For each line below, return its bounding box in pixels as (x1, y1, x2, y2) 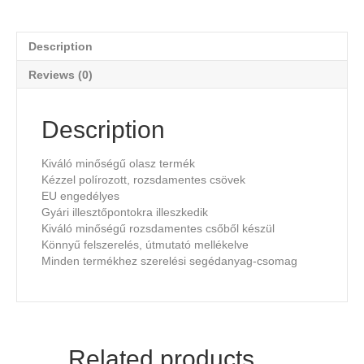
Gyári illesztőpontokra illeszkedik (41, 206, 208, 219)
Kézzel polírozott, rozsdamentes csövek (41, 173, 245, 187)
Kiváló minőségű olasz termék (41, 157, 195, 171)
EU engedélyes (41, 189, 119, 203)
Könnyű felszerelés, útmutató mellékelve (41, 238, 249, 252)
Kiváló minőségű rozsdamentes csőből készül (41, 222, 275, 236)
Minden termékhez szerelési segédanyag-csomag (41, 254, 297, 268)
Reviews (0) (28, 68, 93, 82)
